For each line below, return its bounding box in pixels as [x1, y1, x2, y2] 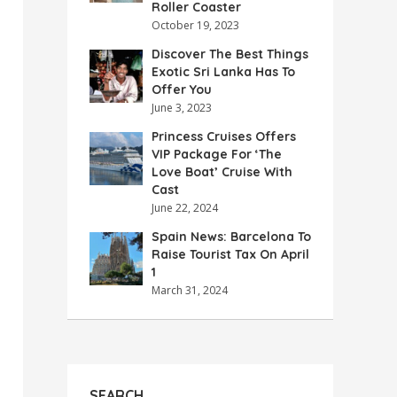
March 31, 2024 [152, 283, 228, 298]
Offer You [152, 82, 212, 97]
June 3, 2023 [152, 100, 212, 115]
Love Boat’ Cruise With [152, 164, 292, 180]
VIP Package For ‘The [152, 146, 282, 162]
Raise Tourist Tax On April [152, 246, 309, 262]
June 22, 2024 [152, 200, 218, 215]
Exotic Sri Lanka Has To [152, 64, 295, 80]
